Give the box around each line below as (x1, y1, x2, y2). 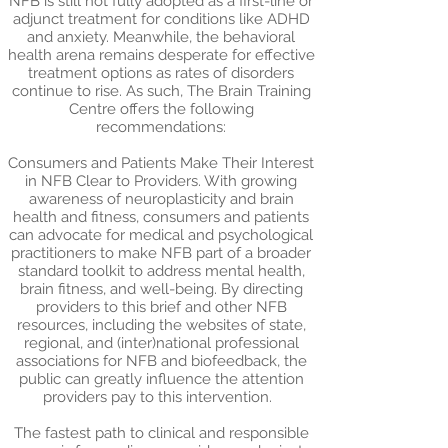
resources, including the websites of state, (16, 316, 306, 334)
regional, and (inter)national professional (23, 334, 299, 352)
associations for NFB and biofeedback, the (15, 352, 307, 370)
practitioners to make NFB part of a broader (11, 244, 311, 262)
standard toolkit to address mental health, (17, 262, 305, 280)
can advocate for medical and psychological (9, 226, 313, 244)
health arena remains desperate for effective (7, 46, 315, 64)
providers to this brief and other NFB (35, 298, 287, 316)
